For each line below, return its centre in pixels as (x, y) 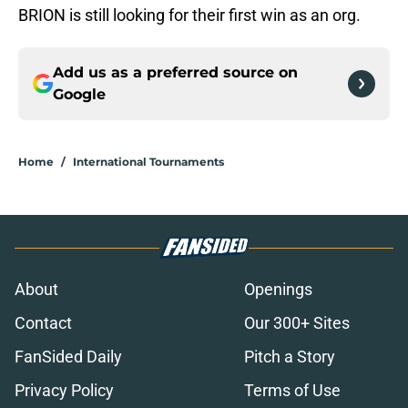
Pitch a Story (290, 357)
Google (79, 95)
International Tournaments (148, 162)
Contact (43, 323)
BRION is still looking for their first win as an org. (189, 15)
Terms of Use (292, 391)
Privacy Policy (64, 391)
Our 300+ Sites (297, 323)
